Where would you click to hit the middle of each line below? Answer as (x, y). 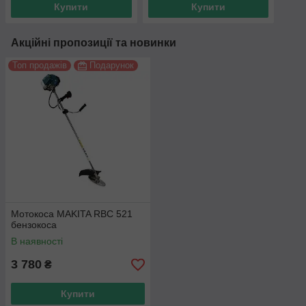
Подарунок (112, 66)
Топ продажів (40, 66)
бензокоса (34, 225)
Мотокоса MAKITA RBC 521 (72, 214)
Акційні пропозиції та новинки (94, 43)
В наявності (37, 241)
